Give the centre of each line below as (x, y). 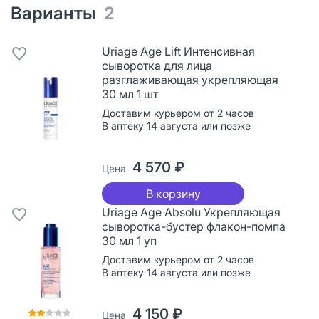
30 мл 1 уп (129, 240)
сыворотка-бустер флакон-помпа (194, 226)
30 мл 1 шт (130, 94)
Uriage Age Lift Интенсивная (178, 51)
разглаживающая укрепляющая (190, 79)
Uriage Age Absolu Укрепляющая (191, 212)
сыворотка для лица (157, 65)
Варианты (57, 13)
